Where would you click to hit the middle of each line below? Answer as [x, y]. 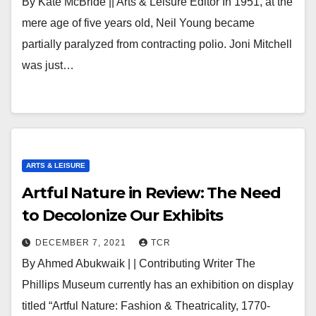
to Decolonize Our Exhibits [123, 215]
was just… [48, 65]
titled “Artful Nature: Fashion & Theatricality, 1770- [146, 306]
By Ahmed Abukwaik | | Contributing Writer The [139, 263]
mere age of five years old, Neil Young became [138, 23]
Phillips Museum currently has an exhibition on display [158, 285]
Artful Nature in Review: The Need [151, 193]
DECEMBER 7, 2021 [82, 243]
